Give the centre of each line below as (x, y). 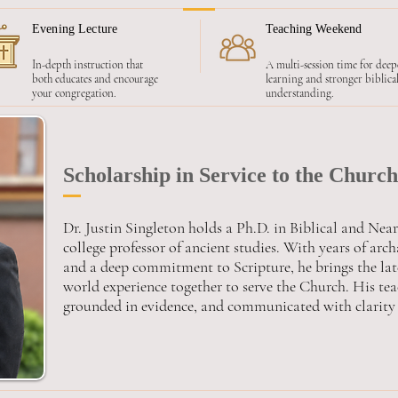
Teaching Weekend (314, 29)
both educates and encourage (95, 79)
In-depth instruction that (88, 65)
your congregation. (74, 93)
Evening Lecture (75, 29)
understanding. (300, 93)
